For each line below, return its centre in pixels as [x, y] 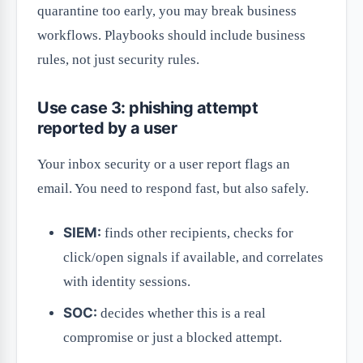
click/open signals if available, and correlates [193, 258]
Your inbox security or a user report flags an [164, 164]
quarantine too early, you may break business [167, 11]
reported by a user [107, 128]
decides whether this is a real [181, 314]
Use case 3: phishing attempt [148, 108]
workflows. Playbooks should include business [171, 36]
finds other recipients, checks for [197, 233]
